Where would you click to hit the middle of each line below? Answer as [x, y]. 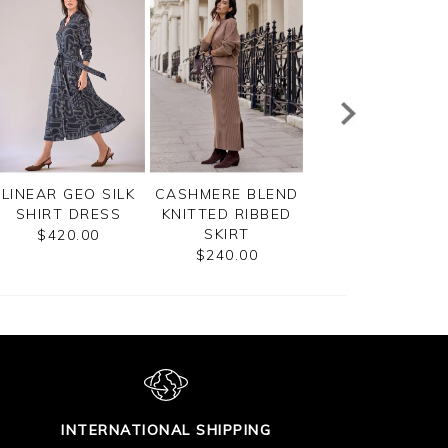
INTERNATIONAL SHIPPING [166, 430]
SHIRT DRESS [68, 214]
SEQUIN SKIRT [385, 194]
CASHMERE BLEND [226, 194]
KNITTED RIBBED [226, 214]
